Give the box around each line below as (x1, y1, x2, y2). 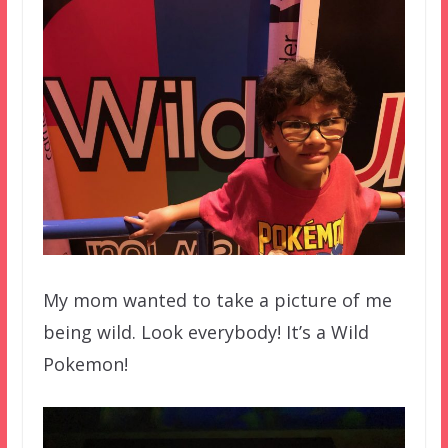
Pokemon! (42, 352, 128, 377)
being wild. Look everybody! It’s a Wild (42, 320, 369, 345)
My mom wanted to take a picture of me (42, 288, 392, 313)
